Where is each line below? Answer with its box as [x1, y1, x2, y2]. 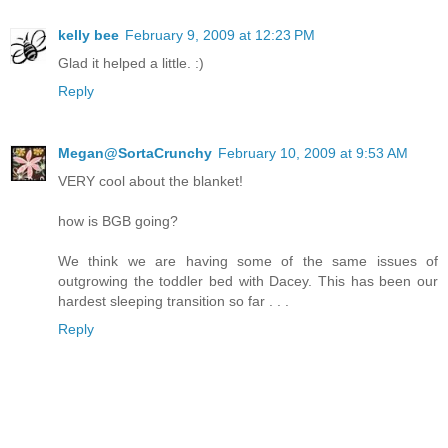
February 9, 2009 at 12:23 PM [125, 26, 315, 43]
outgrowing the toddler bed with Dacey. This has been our [58, 272, 438, 289]
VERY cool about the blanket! [58, 172, 243, 189]
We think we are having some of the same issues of [58, 252, 438, 269]
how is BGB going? [58, 212, 178, 229]
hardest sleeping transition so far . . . [58, 292, 289, 309]
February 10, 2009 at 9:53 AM [218, 144, 408, 161]
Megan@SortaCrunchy [58, 144, 212, 161]
